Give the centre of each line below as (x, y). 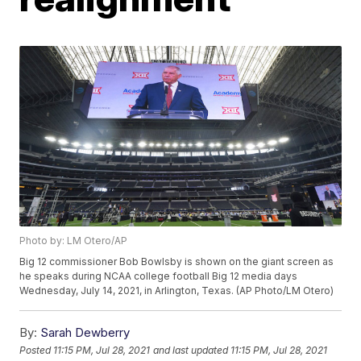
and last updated (191, 350)
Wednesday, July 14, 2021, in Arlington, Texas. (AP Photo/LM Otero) (177, 291)
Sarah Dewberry (85, 333)
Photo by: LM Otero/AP (74, 241)
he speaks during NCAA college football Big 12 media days (159, 276)
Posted (37, 350)
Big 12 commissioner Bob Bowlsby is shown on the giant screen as (177, 262)
